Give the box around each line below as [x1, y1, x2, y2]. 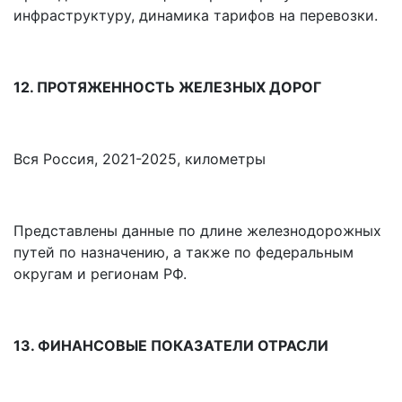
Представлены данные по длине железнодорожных [13, 222, 381, 240]
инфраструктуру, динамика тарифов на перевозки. [13, 6, 378, 25]
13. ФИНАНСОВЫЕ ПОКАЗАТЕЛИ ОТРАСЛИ [13, 336, 328, 355]
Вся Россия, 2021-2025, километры [13, 150, 266, 169]
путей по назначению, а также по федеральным [13, 243, 354, 262]
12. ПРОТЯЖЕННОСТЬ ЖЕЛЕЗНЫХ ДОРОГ [13, 78, 321, 97]
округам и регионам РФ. [13, 265, 187, 284]
